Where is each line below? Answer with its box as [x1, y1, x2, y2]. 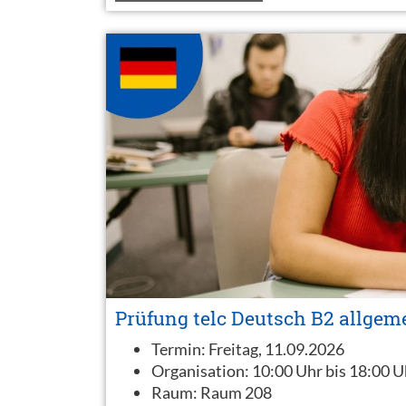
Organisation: [151, 360, 252, 381]
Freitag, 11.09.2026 [208, 338, 344, 359]
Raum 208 [200, 382, 272, 402]
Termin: [151, 338, 208, 359]
